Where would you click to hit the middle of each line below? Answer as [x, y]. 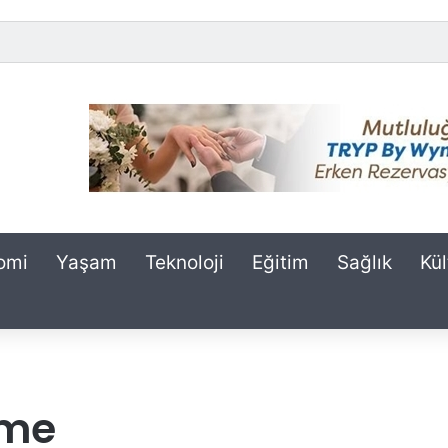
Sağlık [364, 262]
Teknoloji [184, 262]
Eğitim [280, 262]
